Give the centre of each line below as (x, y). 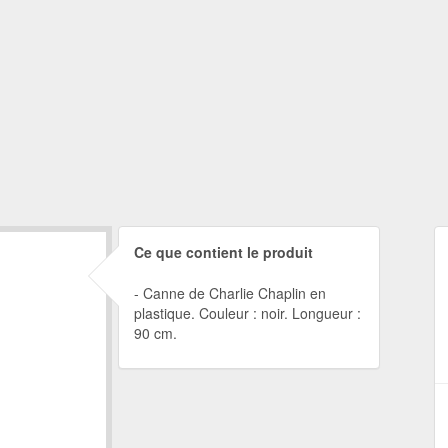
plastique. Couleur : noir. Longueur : (247, 313)
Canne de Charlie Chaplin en (234, 293)
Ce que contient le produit (223, 252)
